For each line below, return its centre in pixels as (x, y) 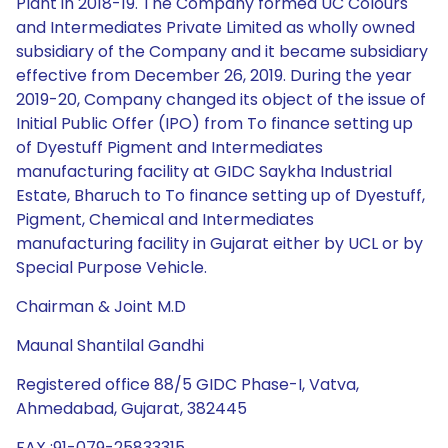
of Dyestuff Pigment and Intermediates (169, 147)
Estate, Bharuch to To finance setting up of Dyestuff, (220, 195)
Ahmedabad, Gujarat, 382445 (131, 408)
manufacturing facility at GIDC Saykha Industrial (204, 171)
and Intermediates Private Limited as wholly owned (215, 27)
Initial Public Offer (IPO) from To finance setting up (214, 123)
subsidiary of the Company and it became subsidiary (222, 51)
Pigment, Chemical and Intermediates (165, 219)
